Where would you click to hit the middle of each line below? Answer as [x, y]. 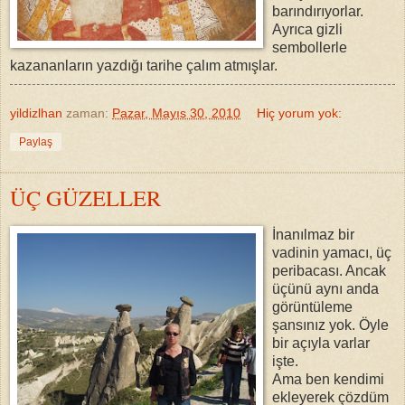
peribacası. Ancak [329, 271]
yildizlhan [36, 113]
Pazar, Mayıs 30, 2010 [176, 113]
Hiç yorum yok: [300, 113]
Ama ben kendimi [328, 380]
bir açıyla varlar [321, 344]
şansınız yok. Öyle [330, 325]
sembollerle [310, 47]
